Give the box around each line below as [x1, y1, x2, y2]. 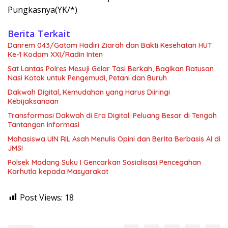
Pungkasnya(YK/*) [8, 4, 77, 15]
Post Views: [20, 191, 63, 203]
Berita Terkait [8, 27, 70, 40]
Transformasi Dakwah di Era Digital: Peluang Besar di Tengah [8, 110, 217, 120]
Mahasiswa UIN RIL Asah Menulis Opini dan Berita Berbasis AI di [8, 134, 220, 144]
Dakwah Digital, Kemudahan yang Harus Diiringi [8, 87, 170, 97]
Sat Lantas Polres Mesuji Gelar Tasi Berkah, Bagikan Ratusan [8, 64, 214, 73]
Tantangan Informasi [8, 120, 79, 129]
